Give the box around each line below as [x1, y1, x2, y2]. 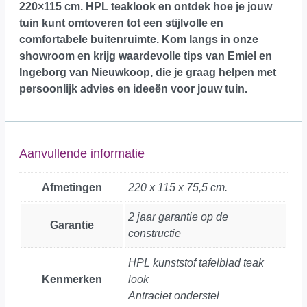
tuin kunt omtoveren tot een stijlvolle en [19, 16, 223, 29]
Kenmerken [42, 273, 102, 285]
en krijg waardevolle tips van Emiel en [75, 49, 272, 62]
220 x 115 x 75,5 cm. [128, 181, 228, 193]
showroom [19, 49, 75, 62]
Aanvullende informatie [19, 146, 145, 160]
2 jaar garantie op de [128, 210, 228, 223]
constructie [128, 227, 181, 239]
